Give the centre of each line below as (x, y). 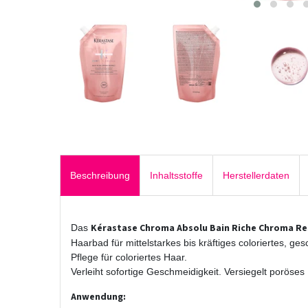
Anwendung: (98, 297)
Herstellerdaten (256, 175)
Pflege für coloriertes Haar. (129, 257)
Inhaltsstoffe (176, 175)
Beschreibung (100, 175)
